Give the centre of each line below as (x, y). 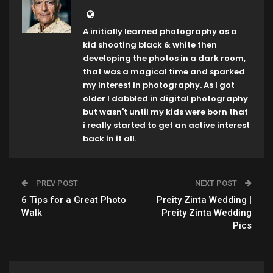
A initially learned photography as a (160, 31)
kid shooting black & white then (150, 44)
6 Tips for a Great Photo (74, 200)
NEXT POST (217, 183)
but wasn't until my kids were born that (165, 112)
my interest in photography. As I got (159, 85)
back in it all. (110, 138)
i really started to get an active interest (166, 125)
